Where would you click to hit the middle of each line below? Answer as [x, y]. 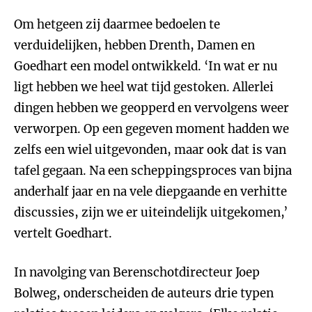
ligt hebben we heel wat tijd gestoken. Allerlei [144, 87]
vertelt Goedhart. [63, 233]
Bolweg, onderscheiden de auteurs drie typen [144, 293]
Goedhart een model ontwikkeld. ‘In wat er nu [146, 66]
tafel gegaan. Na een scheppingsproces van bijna [153, 171]
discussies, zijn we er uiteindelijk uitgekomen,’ [151, 212]
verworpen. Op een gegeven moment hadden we [151, 129]
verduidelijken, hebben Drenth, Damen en [134, 45]
